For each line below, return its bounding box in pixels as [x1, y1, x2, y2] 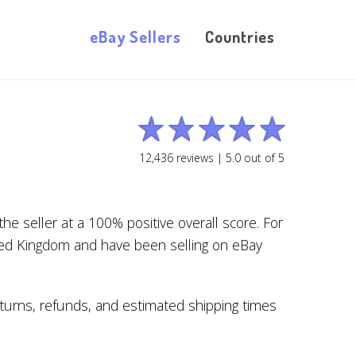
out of [240, 150, 278, 165]
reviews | [172, 150, 226, 165]
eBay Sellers [90, 26, 181, 47]
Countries [205, 26, 275, 47]
